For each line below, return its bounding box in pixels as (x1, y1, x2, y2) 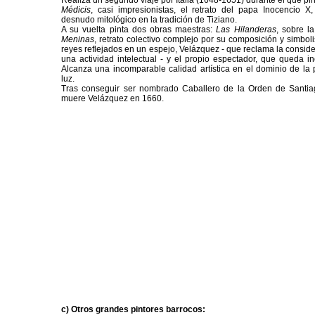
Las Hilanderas (216, 25, 276, 35)
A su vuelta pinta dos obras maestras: (61, 25, 217, 35)
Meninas (61, 34, 94, 45)
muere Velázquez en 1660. (61, 94, 164, 104)
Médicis (61, 5, 91, 15)
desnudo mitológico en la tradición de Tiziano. (61, 15, 237, 25)
